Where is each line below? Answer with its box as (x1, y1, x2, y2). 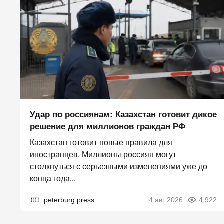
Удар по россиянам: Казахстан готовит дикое (30, 110, 217, 120)
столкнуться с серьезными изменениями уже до (30, 162, 207, 171)
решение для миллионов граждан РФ (30, 122, 186, 132)
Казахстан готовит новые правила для (30, 138, 172, 147)
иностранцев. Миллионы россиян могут (30, 150, 176, 159)
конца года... (30, 174, 76, 183)
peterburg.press (44, 196, 94, 204)
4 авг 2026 (149, 196, 183, 204)
